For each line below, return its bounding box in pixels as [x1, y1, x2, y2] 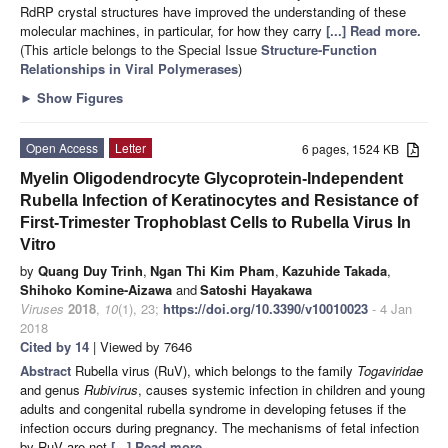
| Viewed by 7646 [89, 336, 192, 356]
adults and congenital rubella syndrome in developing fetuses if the [20, 398, 406, 418]
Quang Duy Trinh [38, 260, 143, 280]
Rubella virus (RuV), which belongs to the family [75, 360, 357, 380]
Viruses [20, 298, 64, 318]
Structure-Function [261, 39, 377, 59]
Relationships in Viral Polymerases [20, 58, 238, 78]
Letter [115, 138, 146, 156]
